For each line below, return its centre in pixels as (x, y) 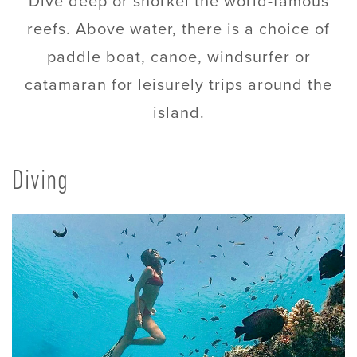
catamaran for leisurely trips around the (178, 84)
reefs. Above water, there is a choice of (178, 29)
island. (178, 112)
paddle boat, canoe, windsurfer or (178, 57)
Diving (40, 182)
